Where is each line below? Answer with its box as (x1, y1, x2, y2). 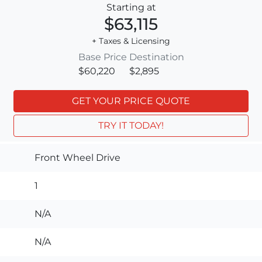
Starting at (106, 1, 156, 13)
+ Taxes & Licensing (92, 35, 170, 46)
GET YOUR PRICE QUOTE (72, 95, 190, 106)
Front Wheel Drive (35, 151, 120, 163)
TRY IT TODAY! (98, 119, 164, 131)
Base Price (78, 51, 127, 63)
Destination (129, 51, 184, 63)
